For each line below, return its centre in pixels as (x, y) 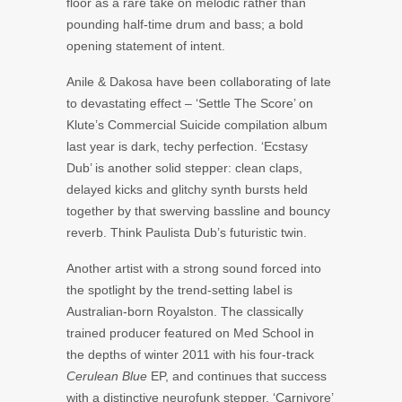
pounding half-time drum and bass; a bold (185, 24)
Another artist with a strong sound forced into (194, 268)
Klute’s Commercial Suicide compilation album (197, 124)
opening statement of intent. (146, 45)
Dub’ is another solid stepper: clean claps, (184, 167)
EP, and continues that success (237, 376)
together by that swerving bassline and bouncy (198, 210)
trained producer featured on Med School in (190, 332)
